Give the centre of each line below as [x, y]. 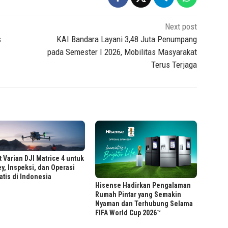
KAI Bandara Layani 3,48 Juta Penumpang [127, 39]
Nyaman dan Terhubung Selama [144, 203]
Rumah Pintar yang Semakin [138, 194]
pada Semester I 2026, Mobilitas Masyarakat [122, 52]
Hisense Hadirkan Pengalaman [143, 185]
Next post [181, 27]
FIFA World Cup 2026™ [128, 212]
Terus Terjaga [174, 65]
